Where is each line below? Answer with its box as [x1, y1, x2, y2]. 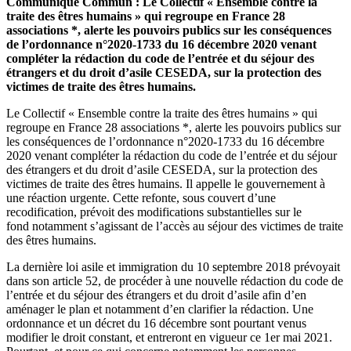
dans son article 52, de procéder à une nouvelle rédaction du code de [6, 273, 343, 288]
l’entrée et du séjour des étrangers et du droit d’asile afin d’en [6, 288, 306, 302]
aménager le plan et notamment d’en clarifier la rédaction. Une [6, 302, 313, 316]
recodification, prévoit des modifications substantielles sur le [6, 204, 302, 219]
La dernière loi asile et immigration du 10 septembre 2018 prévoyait [6, 259, 340, 273]
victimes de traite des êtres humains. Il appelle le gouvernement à [6, 176, 325, 190]
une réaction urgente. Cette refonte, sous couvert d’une [6, 190, 276, 204]
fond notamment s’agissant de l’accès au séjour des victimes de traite [6, 219, 343, 233]
